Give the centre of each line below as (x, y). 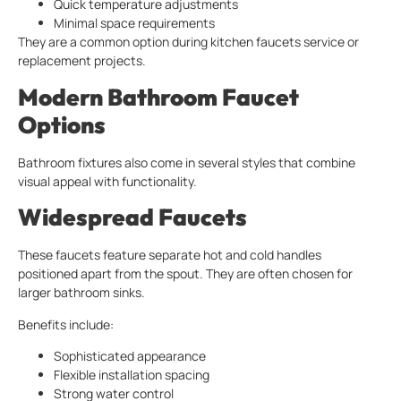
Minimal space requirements (134, 23)
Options (62, 124)
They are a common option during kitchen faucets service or (188, 42)
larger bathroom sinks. (81, 293)
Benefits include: (66, 324)
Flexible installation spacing (132, 375)
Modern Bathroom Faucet (158, 97)
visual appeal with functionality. (107, 181)
